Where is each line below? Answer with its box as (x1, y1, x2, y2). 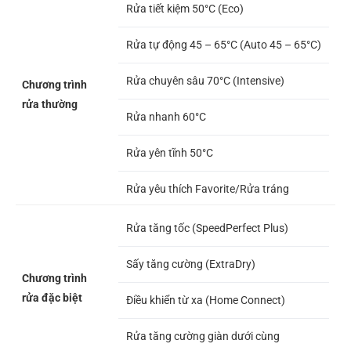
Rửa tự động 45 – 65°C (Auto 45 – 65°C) (126, 38, 321, 52)
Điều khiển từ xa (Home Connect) (126, 294, 285, 307)
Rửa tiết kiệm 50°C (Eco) (126, 2, 244, 16)
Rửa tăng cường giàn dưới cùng (126, 330, 280, 343)
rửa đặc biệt (22, 291, 82, 305)
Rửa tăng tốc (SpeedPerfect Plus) (126, 222, 288, 235)
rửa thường (22, 98, 78, 111)
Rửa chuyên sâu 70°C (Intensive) (126, 74, 284, 88)
